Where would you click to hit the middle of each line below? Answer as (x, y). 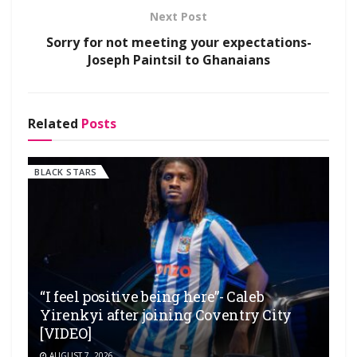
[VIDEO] (66, 333)
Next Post (178, 16)
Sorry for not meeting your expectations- (178, 42)
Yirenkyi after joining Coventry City (166, 314)
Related (53, 123)
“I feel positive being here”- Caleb (152, 296)
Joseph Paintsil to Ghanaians (178, 59)
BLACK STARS (66, 171)
